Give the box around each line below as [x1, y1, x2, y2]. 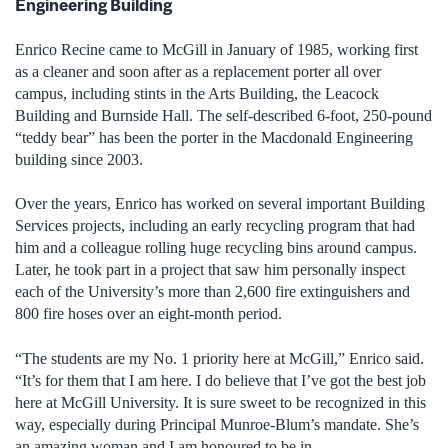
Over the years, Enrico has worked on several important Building [15, 195, 425, 213]
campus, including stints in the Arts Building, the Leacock [15, 84, 379, 102]
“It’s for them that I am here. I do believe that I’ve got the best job [15, 371, 426, 389]
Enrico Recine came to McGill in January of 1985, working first [15, 40, 418, 58]
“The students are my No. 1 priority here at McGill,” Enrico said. [15, 349, 424, 367]
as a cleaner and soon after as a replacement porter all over [15, 62, 381, 80]
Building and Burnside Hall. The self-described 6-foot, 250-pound [15, 106, 432, 124]
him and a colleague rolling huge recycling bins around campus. [15, 239, 417, 257]
